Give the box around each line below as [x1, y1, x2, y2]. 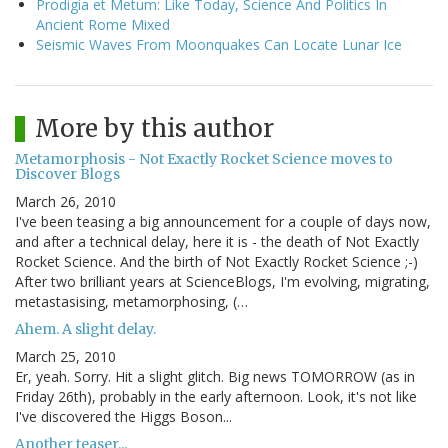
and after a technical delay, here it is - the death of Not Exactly [15, 231, 419, 251]
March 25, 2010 [15, 346, 116, 366]
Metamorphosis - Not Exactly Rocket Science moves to [15, 149, 393, 168]
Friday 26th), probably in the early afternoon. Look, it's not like [15, 386, 417, 406]
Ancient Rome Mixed [36, 14, 170, 34]
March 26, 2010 [15, 191, 116, 211]
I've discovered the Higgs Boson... [15, 406, 232, 426]
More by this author [35, 112, 274, 144]
